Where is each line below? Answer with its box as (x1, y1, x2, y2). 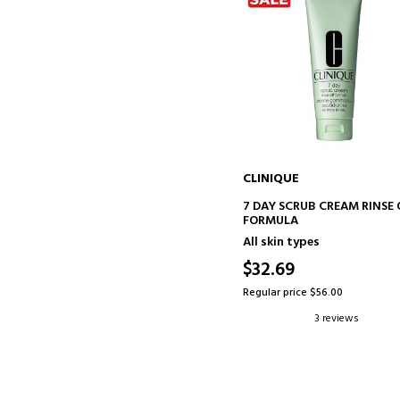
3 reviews (314, 310, 360, 328)
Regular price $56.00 (243, 284, 344, 302)
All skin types (243, 232, 321, 253)
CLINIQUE (243, 169, 300, 189)
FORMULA (243, 211, 299, 231)
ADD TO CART (298, 195, 371, 212)
